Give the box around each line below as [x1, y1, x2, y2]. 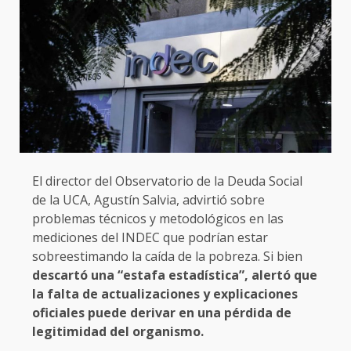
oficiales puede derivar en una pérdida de [32, 304, 291, 322]
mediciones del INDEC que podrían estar [32, 229, 268, 247]
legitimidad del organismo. [32, 323, 204, 341]
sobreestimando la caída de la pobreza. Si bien [32, 248, 302, 266]
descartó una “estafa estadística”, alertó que [32, 266, 317, 284]
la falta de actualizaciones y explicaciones [32, 285, 298, 303]
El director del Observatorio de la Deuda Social [32, 172, 302, 190]
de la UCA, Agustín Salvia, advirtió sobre [32, 191, 265, 209]
